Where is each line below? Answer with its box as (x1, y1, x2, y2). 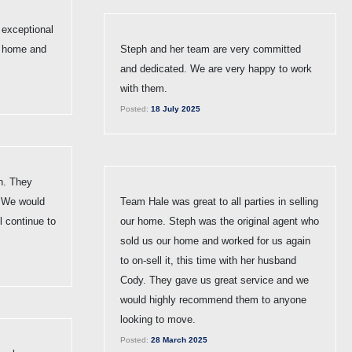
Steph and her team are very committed (120, 42, 301, 55)
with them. (120, 82, 167, 94)
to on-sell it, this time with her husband (120, 254, 296, 266)
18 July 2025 (148, 104, 200, 113)
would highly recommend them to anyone (120, 293, 306, 306)
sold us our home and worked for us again (120, 234, 310, 247)
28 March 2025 (148, 335, 207, 344)
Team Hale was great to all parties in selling (120, 195, 318, 207)
